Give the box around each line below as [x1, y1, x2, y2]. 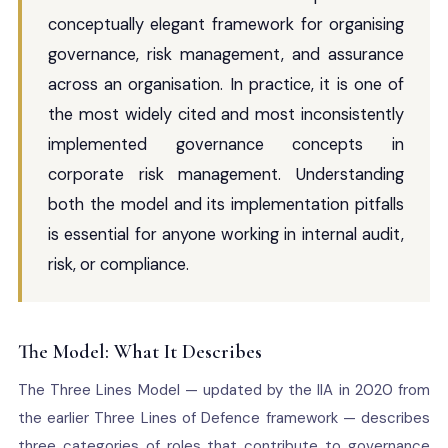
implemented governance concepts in [47, 134, 405, 155]
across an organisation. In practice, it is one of [47, 74, 405, 95]
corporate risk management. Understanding [47, 164, 405, 185]
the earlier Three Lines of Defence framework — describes [17, 408, 431, 428]
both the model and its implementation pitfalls [47, 194, 405, 215]
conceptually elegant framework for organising [47, 14, 405, 35]
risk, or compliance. [47, 254, 189, 275]
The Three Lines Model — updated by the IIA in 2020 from [17, 380, 431, 400]
